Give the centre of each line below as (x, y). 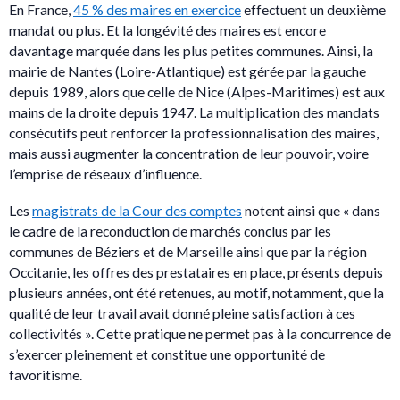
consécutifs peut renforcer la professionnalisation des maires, (194, 132)
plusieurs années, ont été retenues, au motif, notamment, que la (196, 292)
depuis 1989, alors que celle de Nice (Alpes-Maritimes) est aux (197, 91)
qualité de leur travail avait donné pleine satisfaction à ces (182, 312)
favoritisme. (46, 374)
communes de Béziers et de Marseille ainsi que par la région (188, 251)
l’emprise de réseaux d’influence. (105, 173)
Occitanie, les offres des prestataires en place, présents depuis (196, 271)
